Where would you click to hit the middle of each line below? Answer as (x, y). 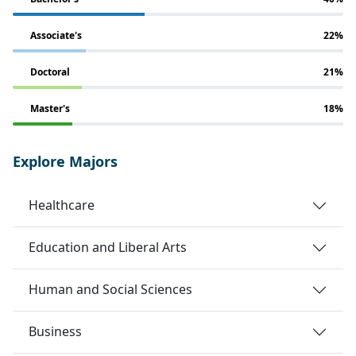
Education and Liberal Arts (108, 248)
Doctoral (50, 72)
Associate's (56, 35)
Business (55, 332)
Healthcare (62, 205)
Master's (50, 108)
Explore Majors (65, 161)
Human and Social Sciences (110, 290)
